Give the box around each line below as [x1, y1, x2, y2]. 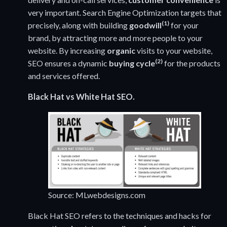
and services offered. [28, 71, 100, 81]
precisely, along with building [28, 20, 129, 30]
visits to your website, [137, 46, 212, 56]
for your [171, 20, 199, 30]
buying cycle [109, 58, 155, 68]
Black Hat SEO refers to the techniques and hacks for [28, 211, 211, 221]
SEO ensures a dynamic [28, 58, 109, 68]
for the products [163, 58, 220, 68]
